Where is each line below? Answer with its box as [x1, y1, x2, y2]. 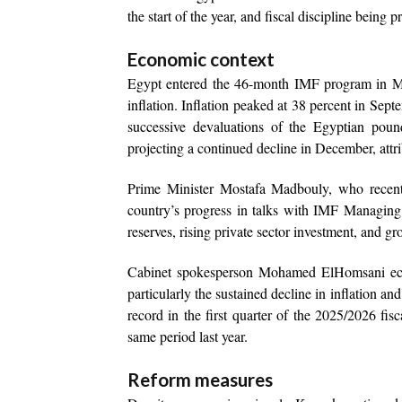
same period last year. [127, 327, 248, 346]
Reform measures [127, 369, 273, 391]
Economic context [127, 48, 275, 71]
